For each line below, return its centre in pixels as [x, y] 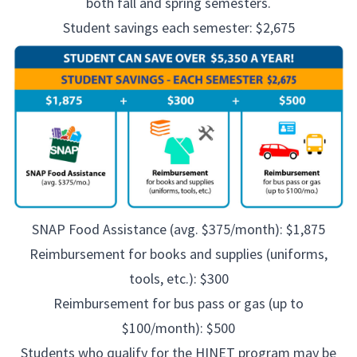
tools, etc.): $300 [178, 278]
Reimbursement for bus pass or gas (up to [178, 303]
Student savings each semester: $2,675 [178, 27]
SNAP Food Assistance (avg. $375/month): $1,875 [178, 229]
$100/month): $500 [178, 328]
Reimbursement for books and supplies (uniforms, [178, 253]
